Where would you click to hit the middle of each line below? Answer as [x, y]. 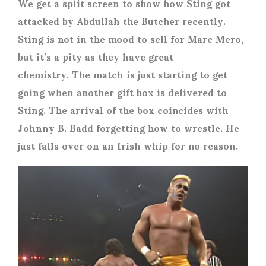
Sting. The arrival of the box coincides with [123, 109]
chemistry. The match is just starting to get [123, 74]
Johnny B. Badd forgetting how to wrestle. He [129, 127]
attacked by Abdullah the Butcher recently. [122, 20]
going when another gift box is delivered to [122, 91]
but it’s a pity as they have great [96, 56]
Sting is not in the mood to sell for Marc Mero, [131, 38]
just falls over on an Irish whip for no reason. [129, 145]
